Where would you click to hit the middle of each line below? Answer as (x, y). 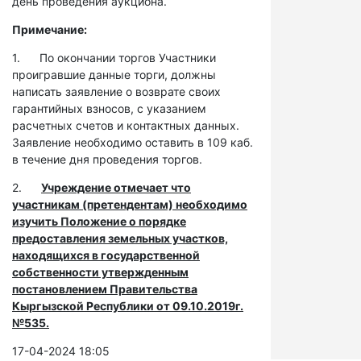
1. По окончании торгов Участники (114, 58)
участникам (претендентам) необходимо (130, 204)
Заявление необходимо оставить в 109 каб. (133, 142)
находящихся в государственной (106, 255)
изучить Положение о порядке (99, 221)
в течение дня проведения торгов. (107, 159)
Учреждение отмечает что (116, 187)
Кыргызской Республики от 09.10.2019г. (128, 306)
